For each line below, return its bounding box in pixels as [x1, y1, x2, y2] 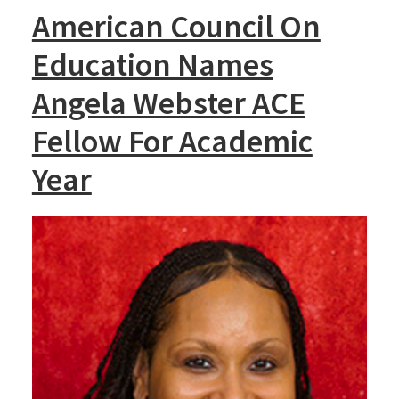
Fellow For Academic [31, 121, 313, 161]
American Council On [31, 6, 321, 46]
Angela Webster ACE [31, 83, 305, 123]
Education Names [31, 45, 273, 85]
